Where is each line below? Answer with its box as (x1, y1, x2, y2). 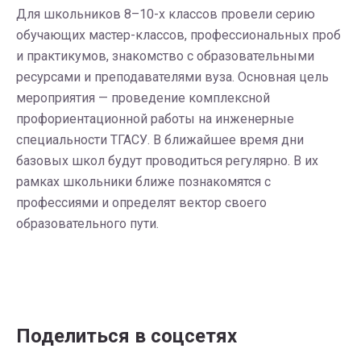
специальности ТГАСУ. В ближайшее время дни (16, 132, 304, 147)
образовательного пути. (16, 216, 159, 231)
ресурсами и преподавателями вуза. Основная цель (16, 69, 329, 85)
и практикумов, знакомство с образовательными (16, 48, 314, 64)
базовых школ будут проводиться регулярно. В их (16, 153, 318, 168)
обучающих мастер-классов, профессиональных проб (16, 27, 341, 43)
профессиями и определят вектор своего (16, 195, 267, 210)
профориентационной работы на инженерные (16, 111, 294, 127)
